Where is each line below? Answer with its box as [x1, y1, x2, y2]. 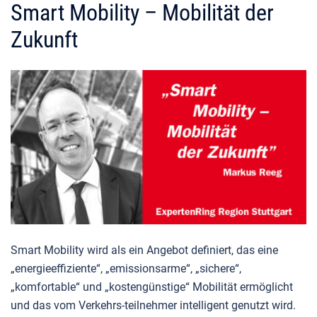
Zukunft [11, 25, 78, 53]
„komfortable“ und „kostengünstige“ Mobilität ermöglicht [11, 280, 293, 294]
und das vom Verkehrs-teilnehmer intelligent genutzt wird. [11, 299, 296, 313]
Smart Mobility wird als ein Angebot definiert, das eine [11, 243, 278, 258]
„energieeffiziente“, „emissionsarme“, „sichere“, [11, 262, 241, 276]
